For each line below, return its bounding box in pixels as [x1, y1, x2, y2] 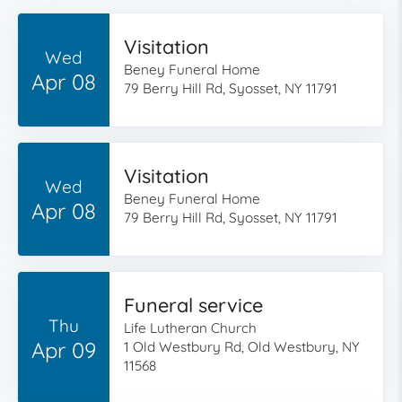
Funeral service [123, 293, 263, 317]
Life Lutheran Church [123, 319, 257, 336]
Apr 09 [31, 336, 96, 363]
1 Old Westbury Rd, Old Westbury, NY [123, 338, 360, 355]
